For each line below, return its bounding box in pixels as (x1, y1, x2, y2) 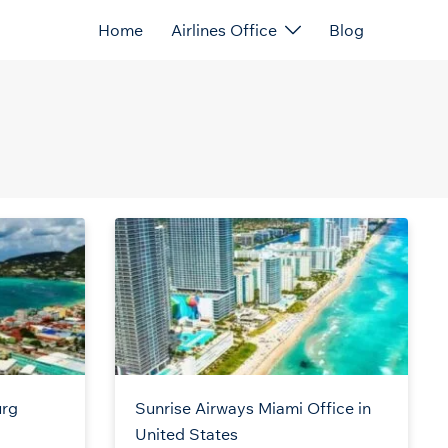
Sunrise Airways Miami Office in (134, 398, 371, 419)
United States (134, 424, 238, 445)
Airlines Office (171, 20, 277, 41)
